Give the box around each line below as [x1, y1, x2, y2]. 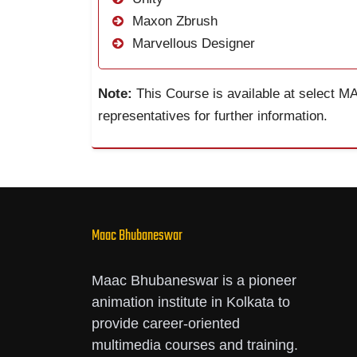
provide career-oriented [91, 316, 240, 332]
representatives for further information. [98, 108, 328, 124]
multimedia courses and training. [91, 337, 298, 354]
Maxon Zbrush [128, 14, 218, 29]
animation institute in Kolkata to [91, 294, 290, 311]
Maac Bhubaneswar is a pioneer [91, 273, 296, 289]
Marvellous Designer [128, 36, 256, 52]
